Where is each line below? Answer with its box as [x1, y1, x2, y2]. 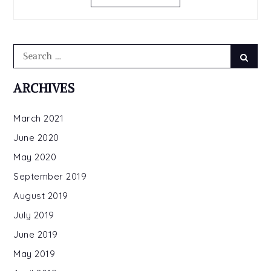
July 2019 [13, 209, 54, 221]
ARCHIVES [13, 80, 75, 96]
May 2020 [13, 151, 57, 163]
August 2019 [13, 189, 68, 201]
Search [13, 44, 44, 56]
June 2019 [13, 228, 58, 240]
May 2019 [13, 247, 56, 260]
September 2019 [13, 170, 87, 182]
